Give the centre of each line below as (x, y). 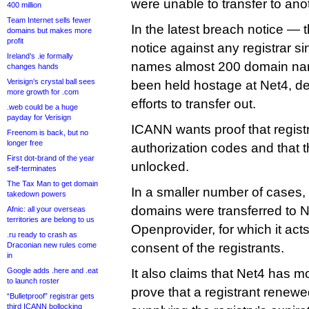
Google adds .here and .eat (52, 270)
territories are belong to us (51, 219)
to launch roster (33, 281)
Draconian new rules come (52, 245)
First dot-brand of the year (51, 158)
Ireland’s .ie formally (40, 56)
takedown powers (37, 194)
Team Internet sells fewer (49, 20)
